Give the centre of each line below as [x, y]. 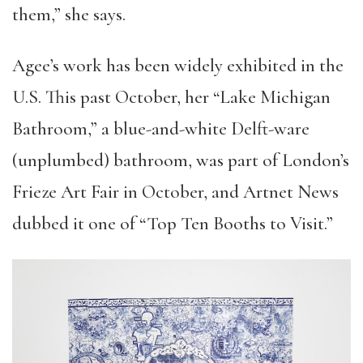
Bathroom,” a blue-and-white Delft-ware [161, 129]
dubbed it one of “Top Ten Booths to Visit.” [173, 224]
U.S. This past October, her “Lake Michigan [171, 98]
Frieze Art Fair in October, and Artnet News [175, 192]
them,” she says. [69, 15]
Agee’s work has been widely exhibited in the [178, 66]
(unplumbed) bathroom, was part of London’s [181, 161]
